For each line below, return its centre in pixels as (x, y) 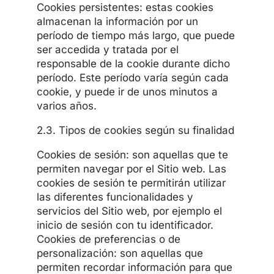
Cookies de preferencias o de (108, 239)
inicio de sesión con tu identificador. (125, 225)
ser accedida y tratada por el (107, 49)
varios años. (66, 106)
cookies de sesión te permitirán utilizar (131, 183)
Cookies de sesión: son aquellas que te (132, 154)
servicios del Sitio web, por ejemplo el (129, 211)
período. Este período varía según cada (132, 77)
